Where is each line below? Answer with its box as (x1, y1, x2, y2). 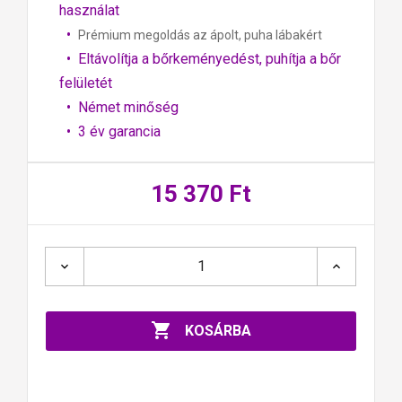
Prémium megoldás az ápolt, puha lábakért (78, 27, 322, 42)
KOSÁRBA (185, 321, 251, 339)
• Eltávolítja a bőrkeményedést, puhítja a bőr (59, 49, 341, 67)
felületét (59, 74, 112, 92)
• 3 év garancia (59, 122, 161, 140)
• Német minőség (59, 98, 179, 116)
